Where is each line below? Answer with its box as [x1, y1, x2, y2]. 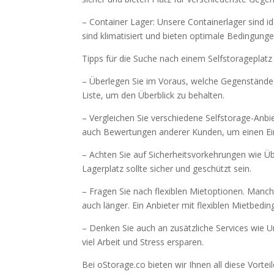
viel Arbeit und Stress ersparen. [82, 236, 204, 248]
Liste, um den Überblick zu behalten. [82, 89, 225, 101]
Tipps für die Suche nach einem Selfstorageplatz [82, 53, 273, 64]
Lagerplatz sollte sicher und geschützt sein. [82, 163, 252, 174]
